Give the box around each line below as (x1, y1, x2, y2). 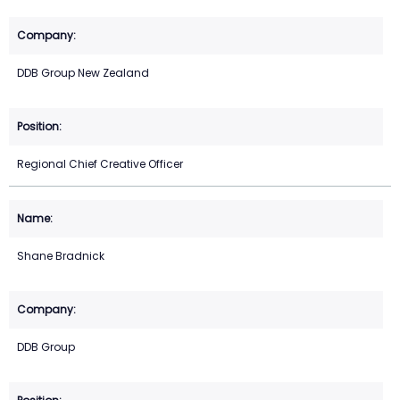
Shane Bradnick (17, 248, 104, 264)
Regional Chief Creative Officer (17, 156, 183, 172)
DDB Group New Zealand (17, 65, 149, 81)
